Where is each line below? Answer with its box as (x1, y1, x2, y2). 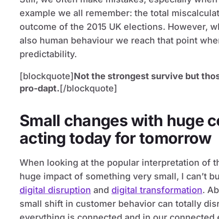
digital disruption (20, 185, 91, 195)
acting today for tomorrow (20, 129, 212, 148)
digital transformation (111, 185, 202, 195)
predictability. (20, 49, 77, 59)
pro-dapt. (20, 83, 60, 93)
